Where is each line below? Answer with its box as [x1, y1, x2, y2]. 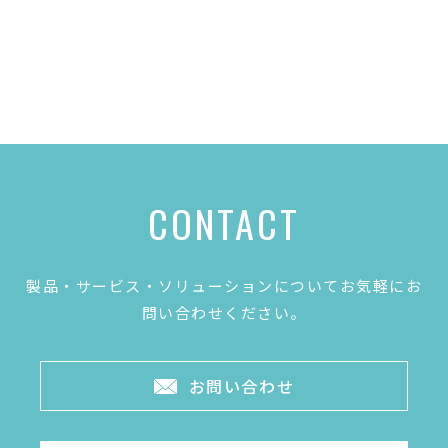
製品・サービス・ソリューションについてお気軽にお [26, 275, 422, 297]
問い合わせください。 [141, 302, 307, 324]
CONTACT [147, 195, 301, 252]
